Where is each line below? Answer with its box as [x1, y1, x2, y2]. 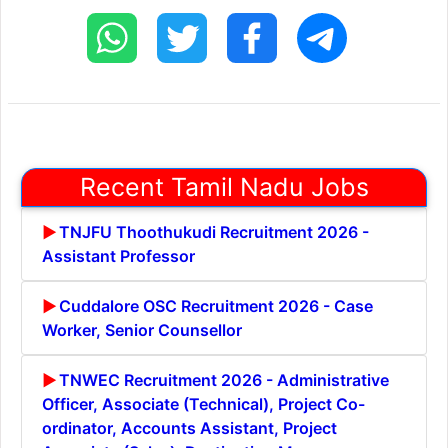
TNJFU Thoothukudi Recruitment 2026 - [59, 221, 369, 242]
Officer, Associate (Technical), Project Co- [42, 393, 365, 414]
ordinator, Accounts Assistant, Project [42, 417, 337, 438]
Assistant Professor [42, 245, 195, 266]
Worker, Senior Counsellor [42, 319, 242, 340]
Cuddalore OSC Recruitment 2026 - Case [59, 295, 373, 316]
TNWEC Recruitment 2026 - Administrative [59, 369, 389, 390]
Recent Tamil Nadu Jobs [79, 171, 369, 202]
